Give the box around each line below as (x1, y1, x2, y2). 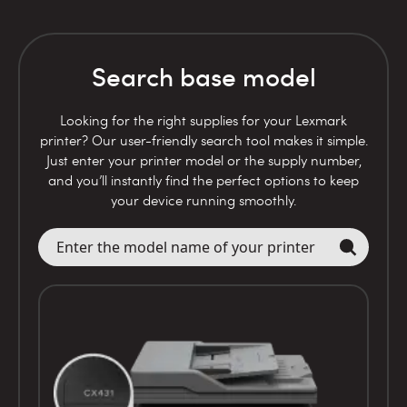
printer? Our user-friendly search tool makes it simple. (39, 131, 368, 150)
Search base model (91, 59, 316, 94)
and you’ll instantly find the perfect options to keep (48, 171, 359, 190)
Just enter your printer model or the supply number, (45, 151, 362, 170)
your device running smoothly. (111, 191, 296, 210)
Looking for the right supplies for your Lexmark (60, 111, 347, 130)
